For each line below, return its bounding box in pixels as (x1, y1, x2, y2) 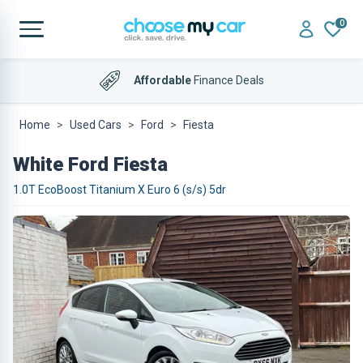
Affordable (133, 73, 191, 87)
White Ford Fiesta (13, 153, 168, 176)
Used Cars (70, 118, 122, 131)
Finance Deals (190, 73, 264, 87)
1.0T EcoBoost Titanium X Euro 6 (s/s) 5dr (13, 183, 226, 196)
